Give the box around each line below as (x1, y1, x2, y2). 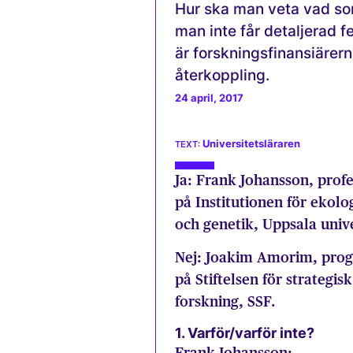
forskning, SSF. (175, 293, 275, 310)
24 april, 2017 (175, 92, 243, 104)
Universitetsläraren (203, 138, 300, 150)
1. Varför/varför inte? (175, 324, 314, 341)
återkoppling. (175, 65, 269, 84)
